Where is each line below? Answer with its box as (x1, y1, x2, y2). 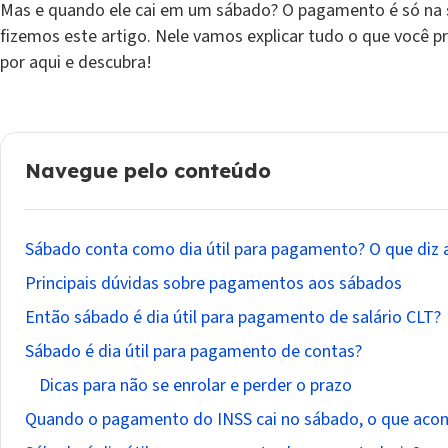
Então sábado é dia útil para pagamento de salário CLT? (25, 305, 441, 330)
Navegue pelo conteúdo (25, 158, 271, 183)
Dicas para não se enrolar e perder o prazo (39, 373, 352, 398)
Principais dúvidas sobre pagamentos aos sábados (25, 271, 402, 296)
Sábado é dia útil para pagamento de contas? (25, 339, 362, 364)
